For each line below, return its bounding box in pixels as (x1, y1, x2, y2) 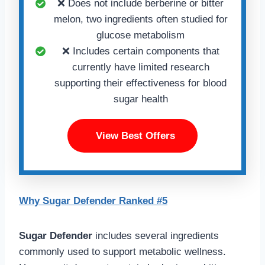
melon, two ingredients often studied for (53, 13, 228, 25)
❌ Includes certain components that (62, 45, 219, 57)
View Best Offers (96, 130, 175, 141)
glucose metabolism (96, 29, 185, 41)
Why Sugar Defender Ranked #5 (19, 195, 167, 206)
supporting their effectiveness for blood (54, 77, 227, 89)
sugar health (113, 93, 168, 105)
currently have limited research (72, 61, 209, 73)
